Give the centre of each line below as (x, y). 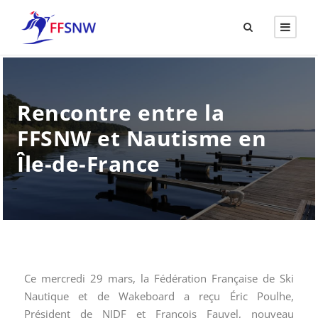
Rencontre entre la (121, 113)
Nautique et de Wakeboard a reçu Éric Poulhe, (159, 296)
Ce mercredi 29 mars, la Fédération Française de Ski (159, 279)
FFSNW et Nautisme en (142, 138)
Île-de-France (89, 164)
